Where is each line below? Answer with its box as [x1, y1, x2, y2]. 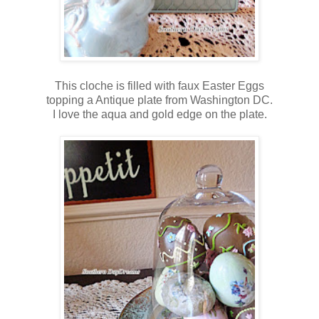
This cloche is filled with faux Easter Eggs [55, 79, 264, 92]
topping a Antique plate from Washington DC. [46, 93, 273, 106]
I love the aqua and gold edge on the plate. [52, 108, 267, 120]
